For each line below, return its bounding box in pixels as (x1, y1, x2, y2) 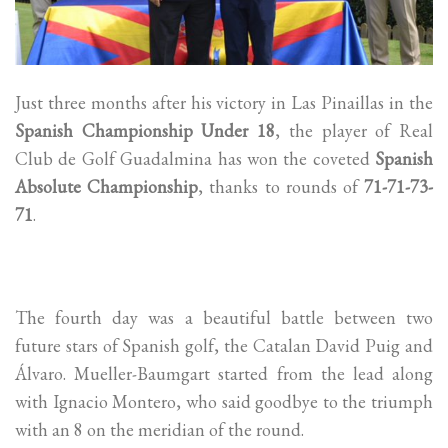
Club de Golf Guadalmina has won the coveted (15, 147, 375, 171)
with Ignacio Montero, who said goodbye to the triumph (15, 389, 433, 413)
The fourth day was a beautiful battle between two (15, 305, 433, 329)
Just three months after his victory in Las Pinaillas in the (15, 91, 433, 115)
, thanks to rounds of (198, 175, 365, 199)
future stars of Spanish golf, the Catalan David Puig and (15, 333, 433, 357)
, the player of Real (275, 119, 434, 143)
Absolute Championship (15, 175, 199, 199)
